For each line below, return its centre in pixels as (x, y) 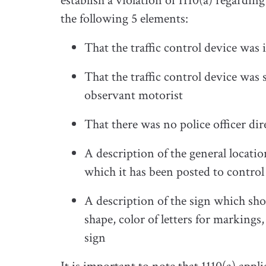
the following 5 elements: (124, 19)
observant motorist (134, 95)
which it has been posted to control (174, 172)
